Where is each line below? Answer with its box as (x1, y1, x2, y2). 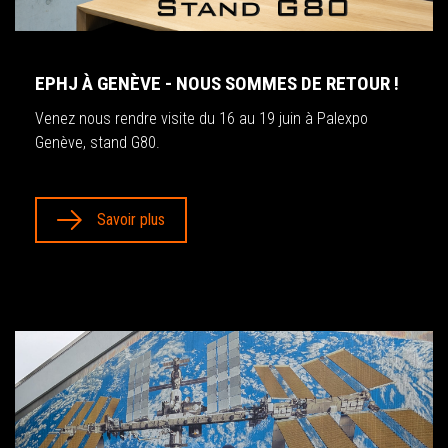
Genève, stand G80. (35, 132, 160, 152)
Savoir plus (97, 209, 165, 229)
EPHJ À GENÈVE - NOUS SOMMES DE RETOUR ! (35, 71, 399, 95)
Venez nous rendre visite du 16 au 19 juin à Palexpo (35, 108, 368, 128)
